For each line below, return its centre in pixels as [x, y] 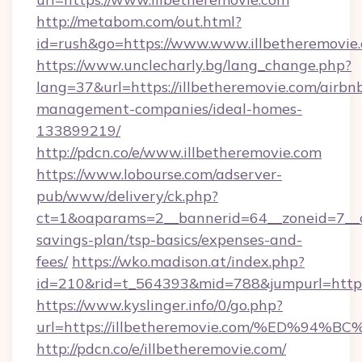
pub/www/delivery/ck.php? [127, 196]
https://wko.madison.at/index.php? [188, 261]
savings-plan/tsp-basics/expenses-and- [169, 240]
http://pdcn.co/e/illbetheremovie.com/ [161, 349]
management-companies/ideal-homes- [169, 109]
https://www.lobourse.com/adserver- [159, 174]
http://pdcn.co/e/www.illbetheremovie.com [179, 152]
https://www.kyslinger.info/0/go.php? [160, 305]
